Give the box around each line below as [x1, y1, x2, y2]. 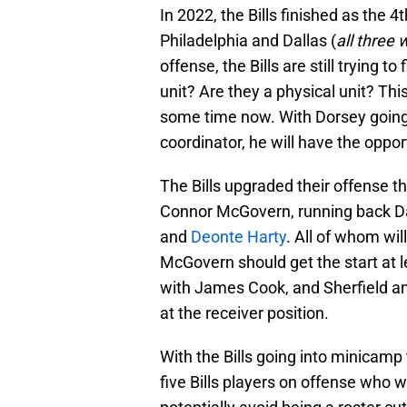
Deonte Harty [191, 227, 286, 247]
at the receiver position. [160, 303, 333, 323]
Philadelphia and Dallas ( [160, 31, 336, 51]
